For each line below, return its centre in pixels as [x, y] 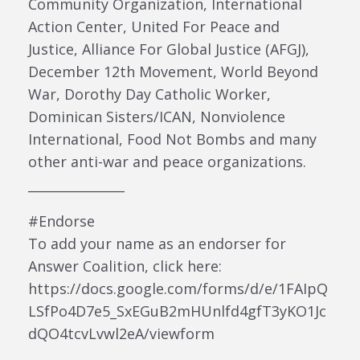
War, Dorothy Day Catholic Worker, [149, 94]
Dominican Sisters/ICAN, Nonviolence [157, 116]
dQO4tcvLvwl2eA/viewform [121, 333]
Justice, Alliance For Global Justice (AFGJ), [169, 49]
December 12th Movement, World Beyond [173, 71]
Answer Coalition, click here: [125, 266]
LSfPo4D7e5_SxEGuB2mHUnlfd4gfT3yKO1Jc [177, 311]
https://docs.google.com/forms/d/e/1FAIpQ [178, 288]
